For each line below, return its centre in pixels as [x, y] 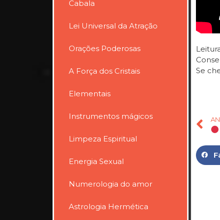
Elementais [90, 93]
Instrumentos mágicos [111, 116]
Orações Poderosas [105, 48]
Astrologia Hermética [109, 206]
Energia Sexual [96, 161]
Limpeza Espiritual [103, 138]
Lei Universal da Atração [113, 26]
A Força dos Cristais [104, 71]
